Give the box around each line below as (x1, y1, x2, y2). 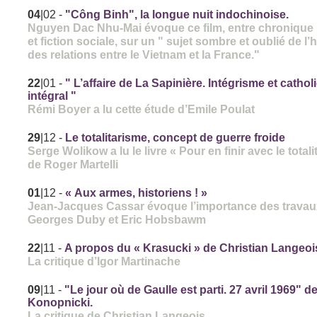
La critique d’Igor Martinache (28, 255, 181, 268)
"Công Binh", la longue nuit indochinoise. (65, 8, 289, 21)
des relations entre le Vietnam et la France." (28, 48, 260, 62)
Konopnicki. (28, 296, 93, 309)
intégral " (28, 90, 77, 103)
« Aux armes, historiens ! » (65, 187, 208, 200)
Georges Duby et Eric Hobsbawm (28, 213, 207, 226)
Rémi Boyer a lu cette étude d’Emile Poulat (28, 103, 255, 116)
